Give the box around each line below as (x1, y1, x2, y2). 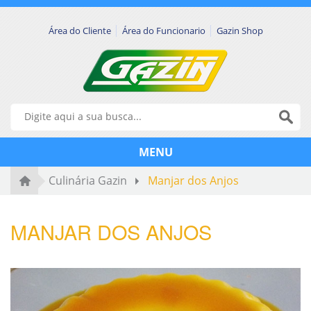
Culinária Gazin (49, 172, 127, 188)
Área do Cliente (48, 24, 113, 37)
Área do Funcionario (121, 24, 208, 37)
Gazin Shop (216, 24, 263, 37)
